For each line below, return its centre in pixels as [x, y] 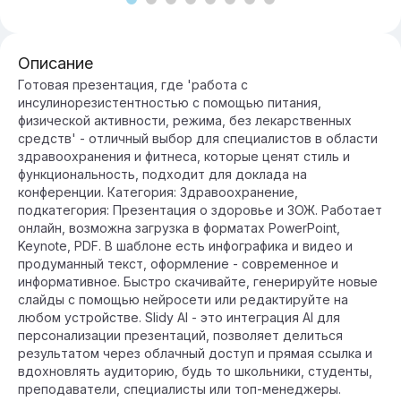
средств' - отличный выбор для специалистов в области [198, 138]
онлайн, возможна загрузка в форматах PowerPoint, [179, 228]
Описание [55, 63]
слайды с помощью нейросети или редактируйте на [183, 299]
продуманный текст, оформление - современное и [178, 264]
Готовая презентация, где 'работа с [133, 85]
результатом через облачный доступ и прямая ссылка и [195, 353]
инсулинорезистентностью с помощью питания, [170, 102]
